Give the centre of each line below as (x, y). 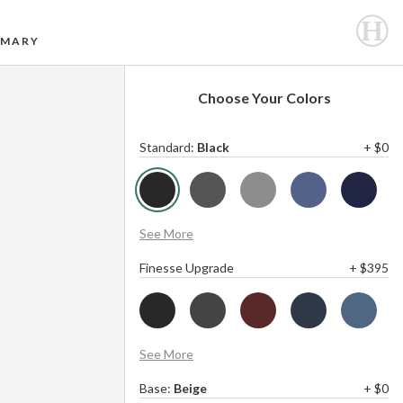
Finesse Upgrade (187, 268)
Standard (165, 147)
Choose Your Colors (264, 98)
